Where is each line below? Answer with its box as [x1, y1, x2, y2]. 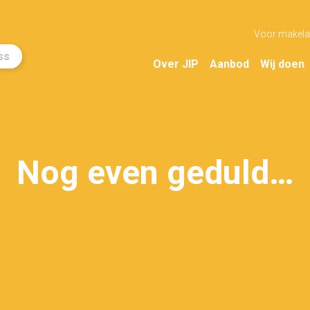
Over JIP [153, 57, 199, 71]
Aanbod [210, 57, 249, 71]
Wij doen [260, 57, 304, 71]
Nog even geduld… [16, 153, 294, 192]
